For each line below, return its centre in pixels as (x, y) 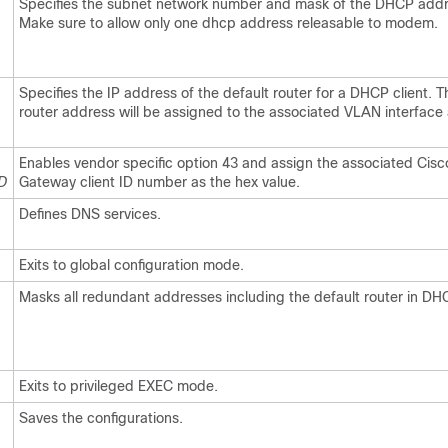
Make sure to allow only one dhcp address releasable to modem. (228, 23)
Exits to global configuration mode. (131, 265)
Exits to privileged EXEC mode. (118, 386)
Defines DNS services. (90, 214)
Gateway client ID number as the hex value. (159, 182)
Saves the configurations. (101, 418)
